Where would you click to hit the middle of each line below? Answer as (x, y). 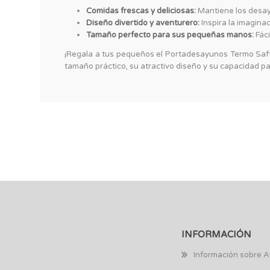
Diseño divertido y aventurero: (143, 23)
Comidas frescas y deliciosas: (141, 11)
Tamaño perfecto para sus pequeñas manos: (170, 35)
